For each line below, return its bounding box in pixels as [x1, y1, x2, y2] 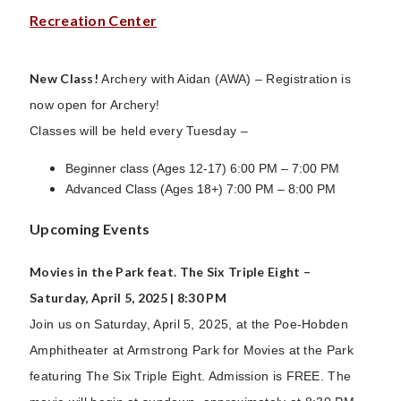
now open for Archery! [30, 97, 160, 112]
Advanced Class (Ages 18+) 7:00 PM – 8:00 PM [65, 181, 336, 196]
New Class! [30, 70, 102, 86]
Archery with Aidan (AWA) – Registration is [101, 71, 351, 86]
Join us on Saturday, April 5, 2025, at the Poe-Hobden [30, 316, 348, 331]
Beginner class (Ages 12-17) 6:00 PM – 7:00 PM [65, 160, 339, 175]
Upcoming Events [30, 219, 150, 237]
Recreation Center [30, 11, 158, 29]
